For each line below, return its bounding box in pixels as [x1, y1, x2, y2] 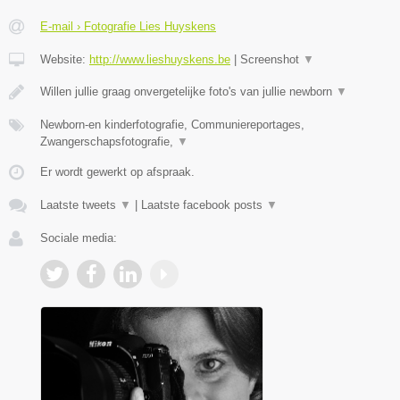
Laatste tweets [40, 197, 120, 212]
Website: [40, 52, 89, 66]
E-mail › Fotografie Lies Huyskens [40, 19, 216, 33]
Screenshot [240, 52, 303, 66]
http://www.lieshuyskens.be [89, 52, 230, 66]
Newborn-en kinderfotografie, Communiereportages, [40, 117, 304, 131]
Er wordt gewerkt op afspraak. [40, 164, 195, 179]
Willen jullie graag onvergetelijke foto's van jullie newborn [40, 84, 336, 98]
